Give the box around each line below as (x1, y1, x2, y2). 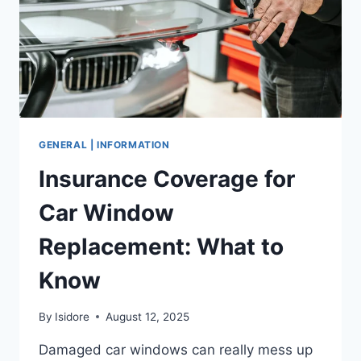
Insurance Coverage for (39, 165, 295, 193)
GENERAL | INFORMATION (39, 139, 170, 151)
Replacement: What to (39, 233, 284, 261)
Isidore (55, 309, 90, 323)
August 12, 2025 (106, 309, 190, 323)
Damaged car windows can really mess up (39, 341, 313, 358)
